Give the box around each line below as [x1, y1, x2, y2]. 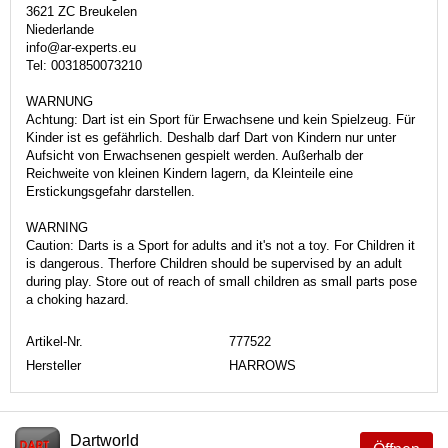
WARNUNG [26, 93, 93, 109]
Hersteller [26, 357, 81, 373]
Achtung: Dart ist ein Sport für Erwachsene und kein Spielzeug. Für [26, 111, 415, 127]
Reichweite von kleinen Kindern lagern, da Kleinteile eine [26, 165, 353, 181]
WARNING [26, 219, 88, 235]
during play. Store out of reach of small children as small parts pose [26, 273, 417, 289]
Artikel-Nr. [26, 333, 83, 349]
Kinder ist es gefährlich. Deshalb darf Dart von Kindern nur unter [26, 129, 396, 145]
